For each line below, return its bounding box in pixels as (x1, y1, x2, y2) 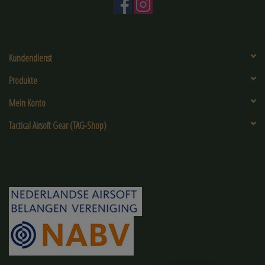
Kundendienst (9, 51, 52, 64)
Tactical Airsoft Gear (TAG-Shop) (9, 118, 106, 132)
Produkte (9, 73, 37, 87)
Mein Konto (9, 96, 46, 109)
